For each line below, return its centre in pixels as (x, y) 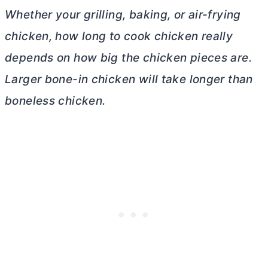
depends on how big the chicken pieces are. (128, 57)
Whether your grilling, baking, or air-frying (123, 14)
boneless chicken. (55, 100)
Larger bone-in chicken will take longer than (129, 79)
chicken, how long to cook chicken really (119, 36)
